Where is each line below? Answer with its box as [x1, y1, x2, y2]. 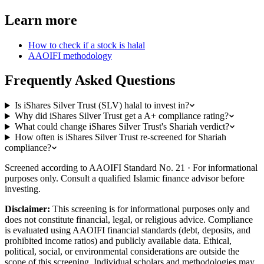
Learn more [5, 12, 77, 28]
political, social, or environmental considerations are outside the [5, 246, 239, 257]
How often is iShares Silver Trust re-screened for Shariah [14, 132, 226, 143]
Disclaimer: [5, 204, 50, 214]
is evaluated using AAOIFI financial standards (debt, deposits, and [5, 225, 250, 236]
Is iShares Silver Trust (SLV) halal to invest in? [14, 100, 189, 111]
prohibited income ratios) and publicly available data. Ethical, [5, 236, 232, 246]
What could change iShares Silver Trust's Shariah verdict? [14, 121, 229, 132]
